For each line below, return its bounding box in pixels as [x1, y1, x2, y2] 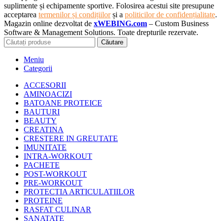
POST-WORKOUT [24, 170, 87, 179]
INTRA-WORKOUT [24, 152, 92, 161]
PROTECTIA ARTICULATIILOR [24, 187, 135, 196]
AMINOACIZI [24, 90, 72, 99]
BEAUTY [24, 116, 57, 125]
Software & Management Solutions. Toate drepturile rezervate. [4, 28, 198, 37]
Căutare [101, 38, 123, 46]
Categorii [24, 64, 52, 73]
